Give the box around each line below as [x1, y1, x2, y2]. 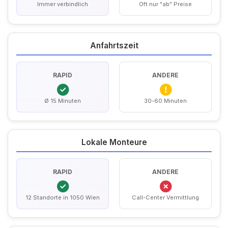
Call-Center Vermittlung [132, 193, 199, 201]
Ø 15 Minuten [44, 97, 81, 104]
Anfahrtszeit [90, 41, 138, 50]
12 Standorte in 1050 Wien [25, 193, 100, 201]
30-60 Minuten [144, 97, 187, 104]
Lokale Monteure [81, 137, 147, 147]
